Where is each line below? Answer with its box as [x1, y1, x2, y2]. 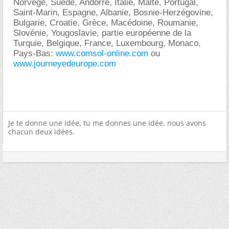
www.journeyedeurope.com [13, 59, 116, 68]
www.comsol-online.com [56, 49, 148, 58]
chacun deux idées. [8, 127, 75, 136]
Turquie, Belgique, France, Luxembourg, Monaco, [13, 38, 201, 48]
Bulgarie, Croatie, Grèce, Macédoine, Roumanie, [13, 18, 198, 28]
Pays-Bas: [13, 49, 56, 58]
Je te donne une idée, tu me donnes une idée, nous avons [8, 118, 206, 128]
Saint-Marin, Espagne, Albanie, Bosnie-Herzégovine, [13, 8, 213, 17]
